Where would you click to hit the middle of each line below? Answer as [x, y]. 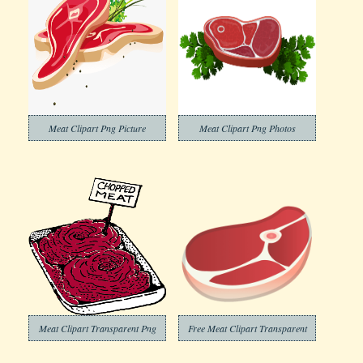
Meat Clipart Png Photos [247, 128]
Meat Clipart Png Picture [97, 128]
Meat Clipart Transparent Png [97, 328]
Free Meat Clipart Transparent [247, 328]
